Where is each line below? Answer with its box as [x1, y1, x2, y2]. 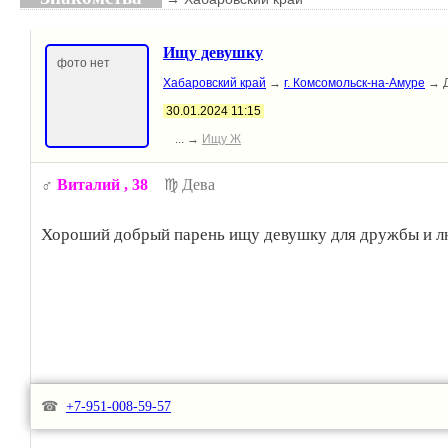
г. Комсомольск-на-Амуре [284, 76, 425, 91]
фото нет [57, 56, 110, 71]
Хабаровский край [163, 76, 266, 91]
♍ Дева [148, 176, 215, 195]
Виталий [57, 176, 124, 195]
